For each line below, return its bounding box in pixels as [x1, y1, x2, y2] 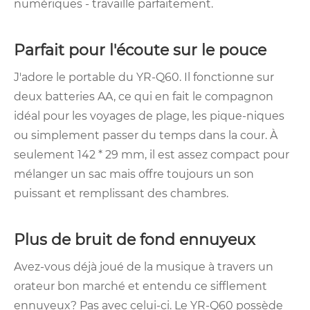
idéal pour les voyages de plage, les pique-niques [14, 109, 284, 123]
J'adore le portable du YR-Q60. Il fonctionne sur [14, 71, 274, 84]
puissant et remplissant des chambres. [14, 187, 234, 201]
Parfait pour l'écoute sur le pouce [14, 41, 275, 60]
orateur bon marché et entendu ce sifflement [14, 280, 267, 293]
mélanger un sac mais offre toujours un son [14, 167, 254, 181]
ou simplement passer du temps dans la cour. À [14, 129, 277, 143]
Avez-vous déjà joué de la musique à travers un [14, 260, 273, 274]
